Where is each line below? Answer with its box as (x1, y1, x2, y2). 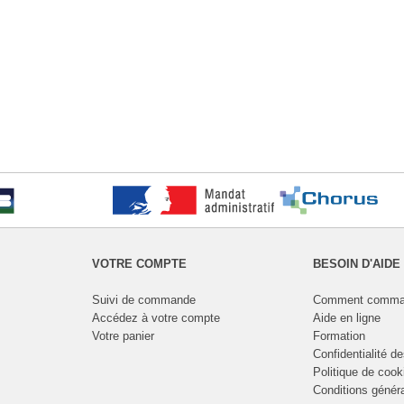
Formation (312, 328, 365, 343)
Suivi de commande (91, 292, 196, 307)
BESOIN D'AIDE (312, 256, 400, 271)
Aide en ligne (312, 310, 381, 325)
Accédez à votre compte (91, 310, 220, 325)
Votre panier (91, 328, 154, 343)
